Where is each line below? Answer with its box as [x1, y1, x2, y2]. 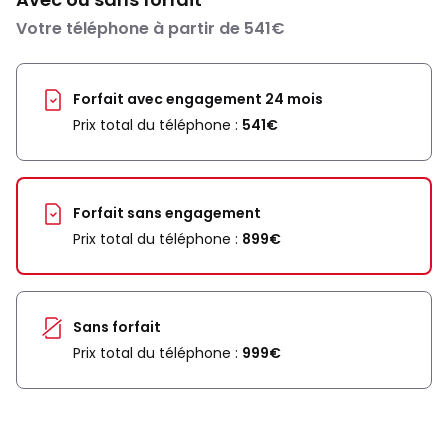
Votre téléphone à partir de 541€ [16, 17, 285, 40]
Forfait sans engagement [73, 203, 261, 223]
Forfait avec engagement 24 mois [73, 89, 323, 109]
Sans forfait [73, 317, 161, 337]
